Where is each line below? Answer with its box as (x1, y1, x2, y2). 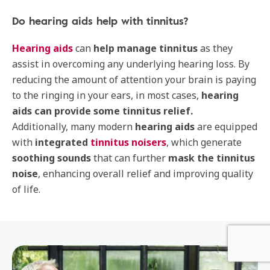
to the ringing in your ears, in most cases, (12, 89, 201, 102)
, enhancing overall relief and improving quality (38, 167, 253, 180)
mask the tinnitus (168, 151, 255, 165)
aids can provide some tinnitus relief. (12, 104, 193, 118)
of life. (12, 183, 40, 196)
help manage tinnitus (93, 42, 198, 55)
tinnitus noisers (90, 136, 166, 149)
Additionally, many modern (12, 120, 135, 133)
